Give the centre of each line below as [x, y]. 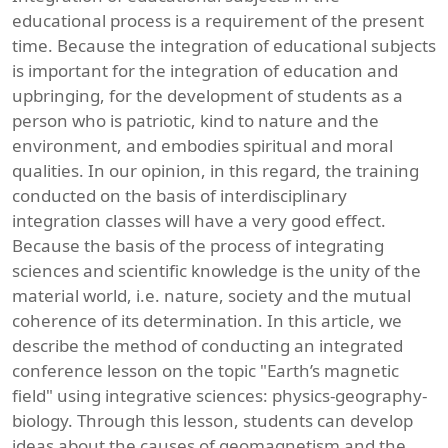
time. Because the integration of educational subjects [224, 45]
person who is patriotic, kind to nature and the [195, 120]
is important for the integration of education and [205, 70]
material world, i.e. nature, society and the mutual [211, 295]
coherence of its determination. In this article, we [207, 320]
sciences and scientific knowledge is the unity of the [216, 270]
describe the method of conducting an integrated [207, 345]
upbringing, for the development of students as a [207, 95]
